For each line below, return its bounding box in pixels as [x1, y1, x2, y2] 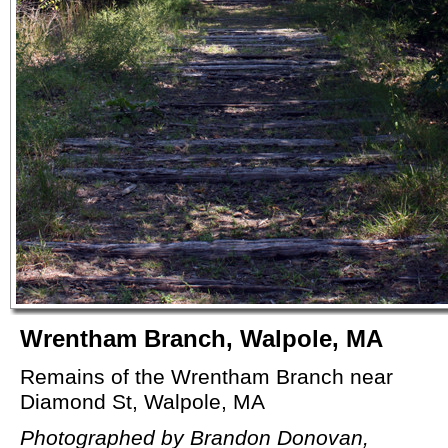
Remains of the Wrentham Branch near [20, 364, 393, 389]
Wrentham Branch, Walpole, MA [20, 325, 383, 352]
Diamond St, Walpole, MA [20, 389, 265, 414]
